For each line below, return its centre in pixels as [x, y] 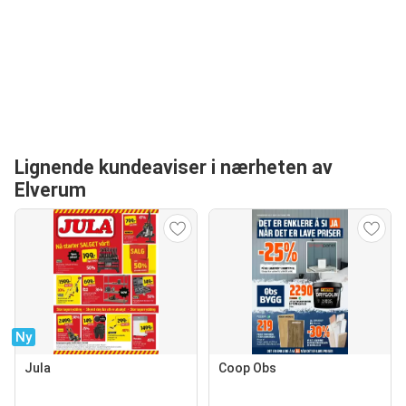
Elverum [50, 190]
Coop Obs [247, 368]
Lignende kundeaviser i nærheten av [174, 168]
